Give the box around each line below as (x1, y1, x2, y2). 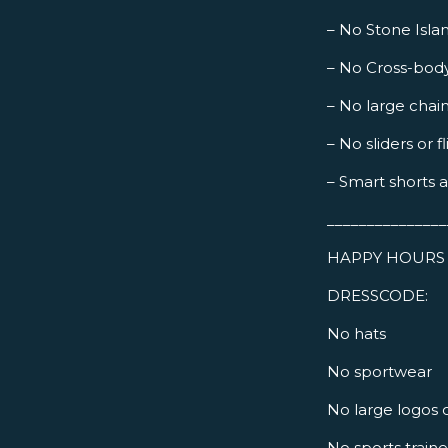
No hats (327, 324, 386, 344)
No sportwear (327, 362, 432, 382)
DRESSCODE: (327, 286, 428, 306)
